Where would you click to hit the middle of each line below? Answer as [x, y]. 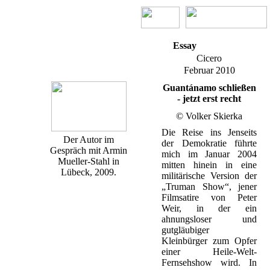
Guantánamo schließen [209, 88]
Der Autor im [89, 140]
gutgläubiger [185, 230]
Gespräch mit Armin [89, 150]
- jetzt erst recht [209, 99]
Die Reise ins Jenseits [209, 132]
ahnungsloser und [209, 219]
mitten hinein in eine [209, 165]
